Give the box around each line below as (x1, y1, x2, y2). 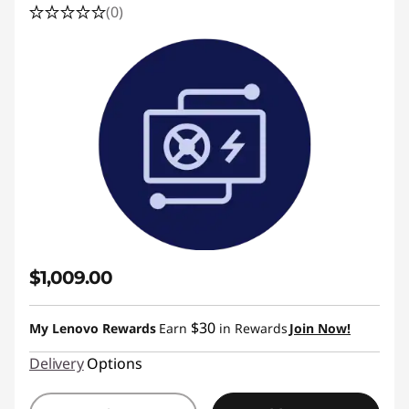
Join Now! (289, 320, 351, 337)
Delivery (29, 353, 84, 373)
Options (86, 353, 142, 373)
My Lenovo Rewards (29, 320, 156, 337)
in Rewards (215, 320, 288, 337)
